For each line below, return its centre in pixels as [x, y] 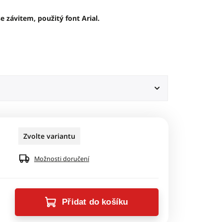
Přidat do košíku [95, 202]
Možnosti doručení [61, 159]
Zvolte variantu [49, 136]
